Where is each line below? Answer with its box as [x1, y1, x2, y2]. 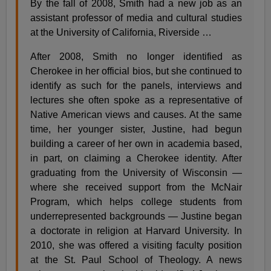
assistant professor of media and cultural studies [30, 12, 242, 23]
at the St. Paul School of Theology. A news [30, 254, 242, 265]
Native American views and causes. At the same [30, 109, 242, 120]
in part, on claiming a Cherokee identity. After [30, 152, 242, 163]
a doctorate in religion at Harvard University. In [30, 225, 242, 236]
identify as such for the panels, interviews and [30, 80, 242, 91]
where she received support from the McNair [30, 181, 242, 192]
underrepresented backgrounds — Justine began [30, 211, 242, 221]
